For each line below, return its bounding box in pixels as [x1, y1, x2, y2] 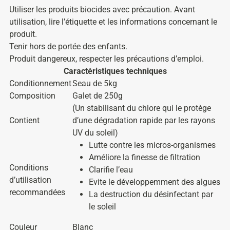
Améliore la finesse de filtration [89, 152, 200, 162]
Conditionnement [9, 78, 71, 88]
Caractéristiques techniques [63, 66, 167, 76]
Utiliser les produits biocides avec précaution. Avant [9, 4, 195, 14]
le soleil [89, 201, 116, 212]
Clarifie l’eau [89, 164, 133, 175]
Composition [9, 90, 55, 101]
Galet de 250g [72, 90, 123, 101]
